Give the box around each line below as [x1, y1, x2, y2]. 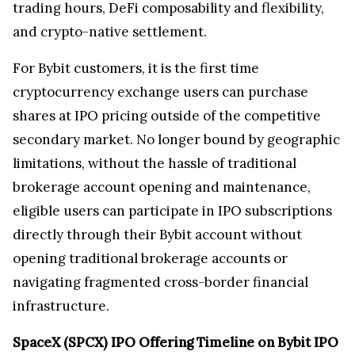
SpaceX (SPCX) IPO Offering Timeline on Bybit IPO [13, 334, 338, 352]
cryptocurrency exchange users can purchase [13, 83, 308, 101]
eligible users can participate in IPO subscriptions [13, 202, 332, 220]
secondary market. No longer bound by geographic [13, 131, 340, 149]
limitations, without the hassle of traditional [13, 155, 296, 173]
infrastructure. [13, 297, 109, 315]
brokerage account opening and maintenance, [13, 178, 311, 197]
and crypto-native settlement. [13, 23, 207, 41]
